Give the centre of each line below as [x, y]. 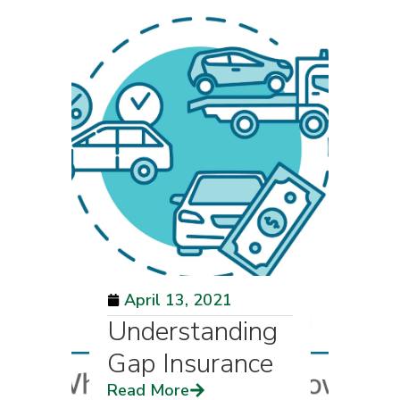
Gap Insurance [190, 364]
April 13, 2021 [178, 300]
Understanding [192, 332]
